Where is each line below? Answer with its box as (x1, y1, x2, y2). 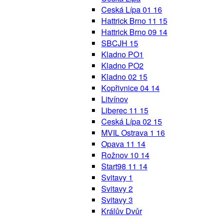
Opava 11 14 (101, 138, 145, 149)
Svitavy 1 (101, 171, 133, 183)
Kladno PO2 (101, 59, 144, 71)
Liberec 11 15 (101, 104, 148, 116)
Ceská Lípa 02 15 (101, 115, 162, 127)
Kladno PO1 (101, 48, 144, 60)
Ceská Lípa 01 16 (101, 3, 162, 15)
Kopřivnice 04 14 (101, 82, 160, 93)
